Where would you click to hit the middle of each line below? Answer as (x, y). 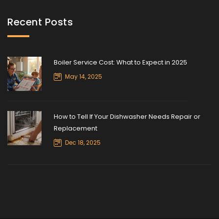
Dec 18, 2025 (83, 142)
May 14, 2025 (84, 77)
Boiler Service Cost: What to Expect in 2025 (120, 62)
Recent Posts (40, 22)
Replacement (76, 128)
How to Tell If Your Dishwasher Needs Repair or (127, 117)
